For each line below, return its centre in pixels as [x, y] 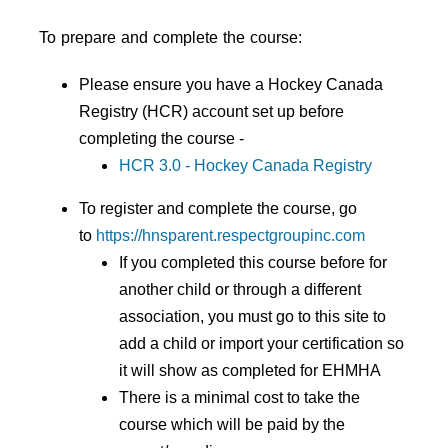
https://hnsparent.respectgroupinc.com [230, 235]
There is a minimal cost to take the [239, 397]
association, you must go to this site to [252, 316]
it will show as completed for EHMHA [252, 370]
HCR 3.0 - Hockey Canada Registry [247, 165]
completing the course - [163, 138]
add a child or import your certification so [261, 343]
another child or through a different [240, 289]
